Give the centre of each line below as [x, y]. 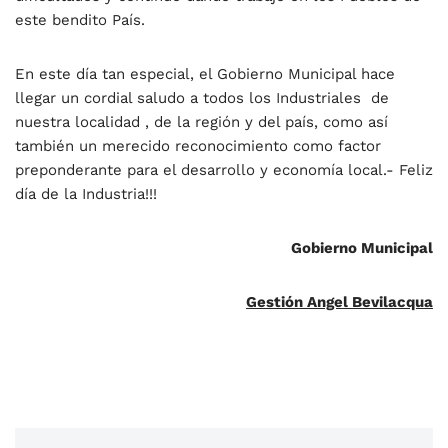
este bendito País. [80, 20]
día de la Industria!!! [86, 194]
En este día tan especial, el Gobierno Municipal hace [205, 74]
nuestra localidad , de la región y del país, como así [201, 122]
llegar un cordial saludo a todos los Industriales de [202, 98]
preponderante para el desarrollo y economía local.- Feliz [224, 170]
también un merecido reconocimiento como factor [198, 146]
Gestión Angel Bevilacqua [339, 302]
